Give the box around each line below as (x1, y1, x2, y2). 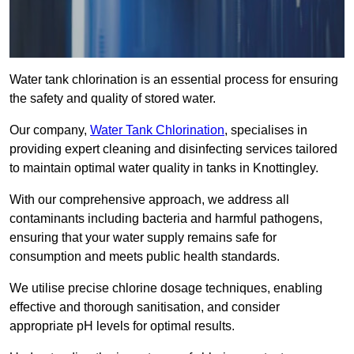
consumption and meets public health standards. (9, 250, 280, 264)
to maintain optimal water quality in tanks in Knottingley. (9, 161, 318, 175)
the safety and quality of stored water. (9, 92, 216, 106)
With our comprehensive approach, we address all (9, 193, 289, 207)
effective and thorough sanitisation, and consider (9, 300, 280, 314)
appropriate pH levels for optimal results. (9, 319, 235, 333)
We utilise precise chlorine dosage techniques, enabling (9, 281, 322, 296)
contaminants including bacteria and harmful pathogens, (9, 212, 322, 226)
